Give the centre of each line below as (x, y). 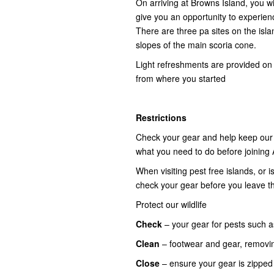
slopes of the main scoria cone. (196, 45)
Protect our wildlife (171, 205)
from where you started (181, 79)
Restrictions (161, 118)
